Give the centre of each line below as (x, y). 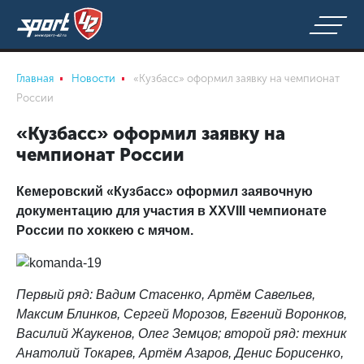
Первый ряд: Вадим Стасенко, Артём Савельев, (166, 294)
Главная (35, 78)
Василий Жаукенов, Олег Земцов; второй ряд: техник (182, 333)
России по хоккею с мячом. (105, 230)
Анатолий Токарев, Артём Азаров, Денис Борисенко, (180, 353)
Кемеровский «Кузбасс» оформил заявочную (165, 191)
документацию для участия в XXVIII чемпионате (171, 211)
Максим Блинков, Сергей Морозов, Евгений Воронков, (182, 314)
